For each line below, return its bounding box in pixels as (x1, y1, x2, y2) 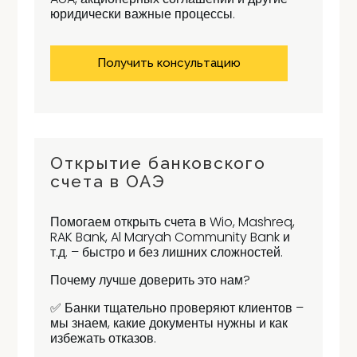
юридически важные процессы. (49, 5, 235, 23)
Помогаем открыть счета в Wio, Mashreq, (49, 213, 295, 231)
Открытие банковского (49, 153, 266, 173)
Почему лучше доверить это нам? (49, 271, 250, 289)
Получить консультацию (96, 56, 241, 70)
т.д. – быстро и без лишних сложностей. (49, 243, 283, 261)
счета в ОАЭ (49, 171, 166, 191)
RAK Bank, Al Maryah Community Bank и (49, 228, 290, 246)
